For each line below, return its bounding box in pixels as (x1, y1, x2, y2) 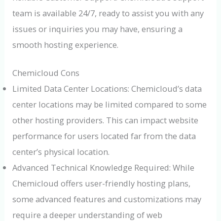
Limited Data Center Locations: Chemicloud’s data (12, 83, 202, 95)
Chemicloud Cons (12, 67, 80, 79)
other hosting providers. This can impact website (12, 114, 199, 126)
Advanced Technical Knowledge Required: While (12, 162, 195, 174)
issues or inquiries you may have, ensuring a (12, 23, 183, 35)
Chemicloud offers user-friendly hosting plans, (12, 178, 191, 189)
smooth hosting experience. (12, 39, 119, 51)
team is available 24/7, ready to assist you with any (12, 7, 204, 19)
